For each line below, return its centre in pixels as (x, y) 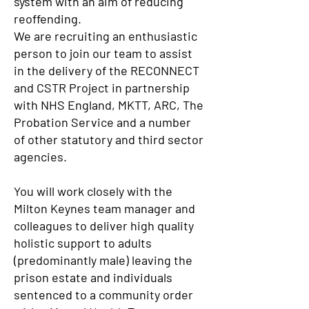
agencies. (40, 157)
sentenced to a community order (103, 295)
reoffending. (48, 19)
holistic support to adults (83, 243)
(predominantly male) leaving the (103, 260)
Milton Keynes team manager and (104, 208)
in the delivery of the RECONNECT (107, 70)
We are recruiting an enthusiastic (106, 36)
